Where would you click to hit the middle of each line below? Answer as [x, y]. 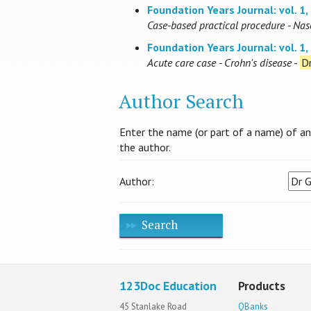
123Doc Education [168, 286]
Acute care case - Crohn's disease [219, 63]
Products [262, 286]
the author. [145, 148]
